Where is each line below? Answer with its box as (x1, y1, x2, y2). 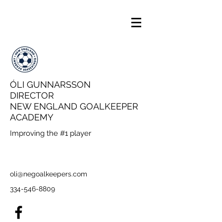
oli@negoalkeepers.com (10, 170, 87, 178)
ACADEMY (10, 112, 54, 122)
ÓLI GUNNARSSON (10, 79, 91, 90)
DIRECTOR (10, 90, 54, 101)
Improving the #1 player (10, 129, 91, 138)
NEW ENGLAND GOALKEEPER (10, 101, 138, 111)
